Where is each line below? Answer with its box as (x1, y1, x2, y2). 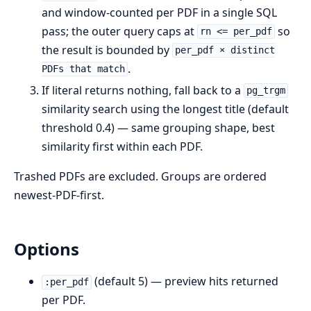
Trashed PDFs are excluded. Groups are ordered (14, 168, 267, 184)
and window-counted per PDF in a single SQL (42, 4, 277, 20)
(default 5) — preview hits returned (91, 274, 278, 289)
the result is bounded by (42, 42, 172, 58)
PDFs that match (42, 63, 125, 75)
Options (14, 237, 79, 261)
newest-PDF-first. (14, 187, 104, 203)
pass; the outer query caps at (42, 23, 197, 39)
